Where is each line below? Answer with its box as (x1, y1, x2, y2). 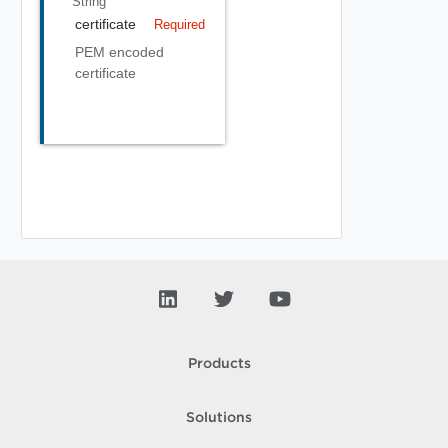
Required (153, 17, 205, 32)
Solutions (186, 412, 252, 424)
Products (187, 358, 251, 370)
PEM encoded (75, 44, 164, 60)
